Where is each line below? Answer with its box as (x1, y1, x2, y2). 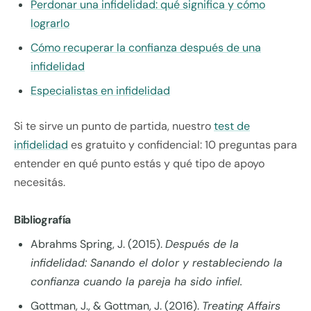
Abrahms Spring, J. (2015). (31, 237, 165, 252)
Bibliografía (14, 212, 72, 228)
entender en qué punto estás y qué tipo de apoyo (14, 156, 264, 171)
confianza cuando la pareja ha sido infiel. (31, 274, 242, 289)
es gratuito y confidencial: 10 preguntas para (68, 137, 297, 153)
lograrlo (31, 16, 69, 31)
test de (214, 119, 250, 134)
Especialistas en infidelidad (31, 83, 170, 99)
